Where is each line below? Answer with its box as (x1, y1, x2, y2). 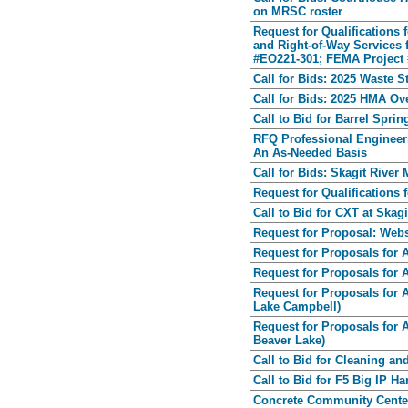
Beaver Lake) (253, 333, 325, 348)
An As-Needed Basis (253, 146, 367, 160)
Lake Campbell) (253, 300, 341, 314)
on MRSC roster (253, 5, 342, 19)
